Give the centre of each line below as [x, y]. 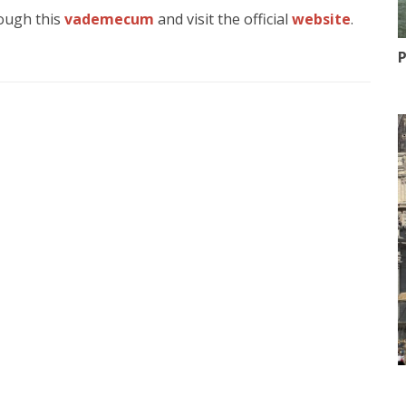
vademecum [109, 19]
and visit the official [223, 19]
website [321, 19]
